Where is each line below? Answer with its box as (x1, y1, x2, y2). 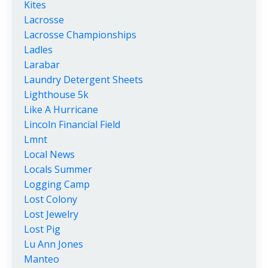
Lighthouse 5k (24, 87, 89, 101)
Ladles (24, 42, 53, 56)
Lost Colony (24, 192, 77, 206)
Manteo (24, 252, 59, 266)
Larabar (24, 57, 60, 71)
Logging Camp (24, 177, 90, 191)
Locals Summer (24, 162, 92, 176)
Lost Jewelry (24, 207, 78, 221)
